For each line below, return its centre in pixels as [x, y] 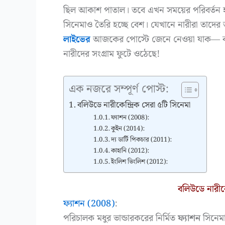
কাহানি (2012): [130, 151]
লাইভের [77, 39]
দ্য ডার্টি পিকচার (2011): [142, 140]
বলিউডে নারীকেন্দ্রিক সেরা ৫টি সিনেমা [134, 105]
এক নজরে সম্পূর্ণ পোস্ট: [119, 89]
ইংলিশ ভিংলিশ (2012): [140, 162]
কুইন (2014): [128, 129]
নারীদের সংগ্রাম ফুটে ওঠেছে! [111, 54]
